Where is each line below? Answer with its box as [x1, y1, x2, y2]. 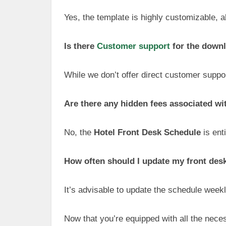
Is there [64, 41, 97, 51]
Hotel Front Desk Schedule [94, 128, 201, 137]
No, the [64, 128, 94, 137]
